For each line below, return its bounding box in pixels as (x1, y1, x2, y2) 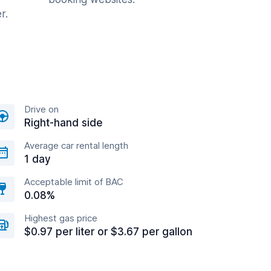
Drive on (24, 103, 59, 115)
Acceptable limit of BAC (24, 176, 123, 188)
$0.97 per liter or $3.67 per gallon (24, 226, 192, 238)
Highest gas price (24, 212, 97, 224)
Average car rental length (24, 140, 128, 151)
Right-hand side (24, 117, 103, 129)
